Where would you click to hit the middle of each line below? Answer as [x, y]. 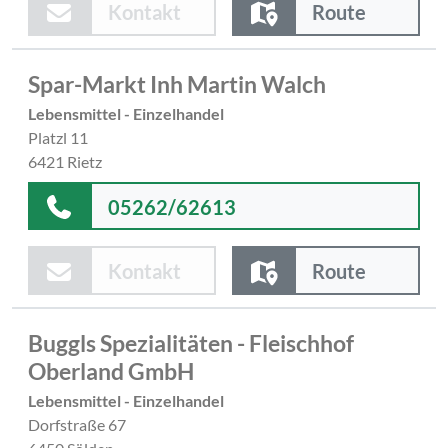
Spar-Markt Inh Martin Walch [177, 83]
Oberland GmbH [111, 371]
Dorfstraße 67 [77, 425]
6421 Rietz [65, 161]
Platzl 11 [58, 137]
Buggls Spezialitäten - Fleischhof [191, 343]
